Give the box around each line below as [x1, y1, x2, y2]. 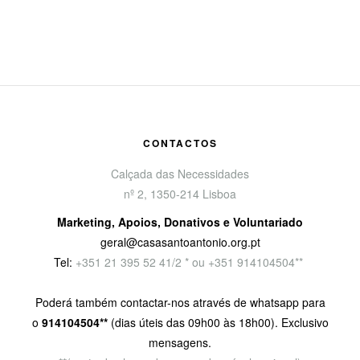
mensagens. [149, 333, 211, 350]
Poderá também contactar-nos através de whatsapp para [35, 293, 325, 310]
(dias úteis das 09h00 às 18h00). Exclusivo [110, 313, 329, 330]
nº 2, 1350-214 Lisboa [124, 185, 236, 202]
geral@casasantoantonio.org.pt [100, 233, 260, 250]
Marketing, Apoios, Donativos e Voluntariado [57, 213, 303, 230]
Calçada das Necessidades [111, 165, 249, 182]
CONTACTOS [142, 135, 218, 150]
